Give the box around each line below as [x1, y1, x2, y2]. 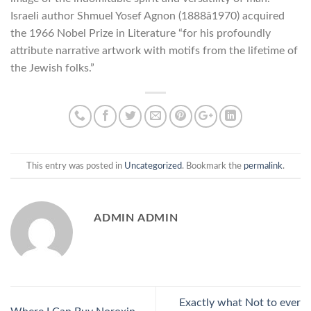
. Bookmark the [182, 161, 244, 170]
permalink [244, 161, 283, 170]
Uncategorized [124, 161, 182, 170]
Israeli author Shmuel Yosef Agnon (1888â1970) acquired [10, 10, 285, 22]
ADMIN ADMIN [94, 212, 178, 224]
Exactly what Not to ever [179, 297, 301, 309]
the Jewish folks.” [10, 62, 94, 74]
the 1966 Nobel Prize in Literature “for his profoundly [10, 28, 271, 40]
